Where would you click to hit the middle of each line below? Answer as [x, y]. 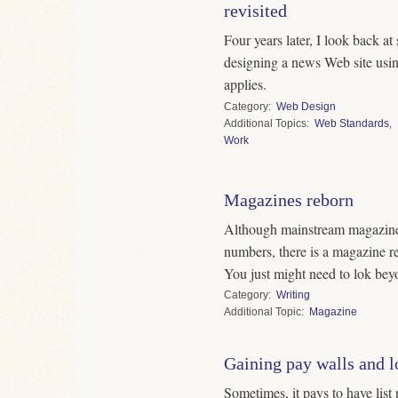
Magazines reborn [289, 200]
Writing [293, 295]
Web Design [306, 106]
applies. [245, 84]
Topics [291, 123]
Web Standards [352, 123]
